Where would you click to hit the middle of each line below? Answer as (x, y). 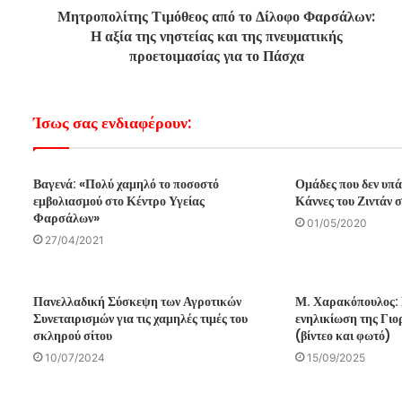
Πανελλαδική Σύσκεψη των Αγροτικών (137, 301)
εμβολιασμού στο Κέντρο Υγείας (119, 201)
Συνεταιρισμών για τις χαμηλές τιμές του (140, 318)
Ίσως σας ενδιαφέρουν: (112, 122)
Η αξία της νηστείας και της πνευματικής (216, 36)
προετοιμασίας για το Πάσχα (216, 56)
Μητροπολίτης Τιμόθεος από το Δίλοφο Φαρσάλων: (217, 16)
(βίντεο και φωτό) (344, 335)
